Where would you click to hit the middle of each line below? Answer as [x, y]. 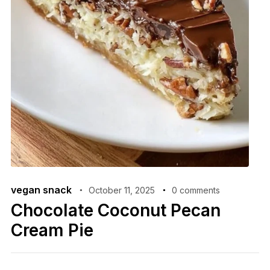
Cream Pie [52, 230]
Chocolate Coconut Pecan [115, 210]
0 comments [196, 190]
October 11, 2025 [121, 190]
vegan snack [41, 190]
